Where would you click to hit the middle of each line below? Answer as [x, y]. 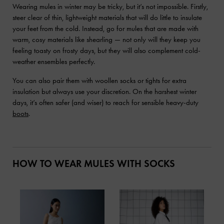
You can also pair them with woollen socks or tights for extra [99, 81]
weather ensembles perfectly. [54, 62]
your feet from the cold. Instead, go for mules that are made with [105, 29]
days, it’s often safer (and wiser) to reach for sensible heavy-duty [105, 103]
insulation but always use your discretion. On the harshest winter [104, 92]
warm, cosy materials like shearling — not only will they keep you [106, 40]
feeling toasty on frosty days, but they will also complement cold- [106, 51]
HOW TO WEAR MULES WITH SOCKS [94, 164]
